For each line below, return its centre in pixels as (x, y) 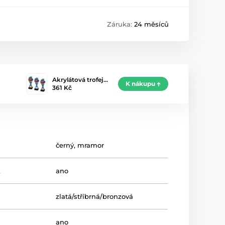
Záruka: (121, 24)
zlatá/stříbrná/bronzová (95, 196)
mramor (91, 145)
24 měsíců (151, 24)
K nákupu (140, 84)
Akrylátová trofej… (80, 80)
